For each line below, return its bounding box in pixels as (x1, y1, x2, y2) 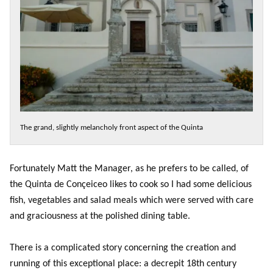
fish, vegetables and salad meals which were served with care (10, 195, 253, 205)
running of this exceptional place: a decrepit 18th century (10, 258, 236, 269)
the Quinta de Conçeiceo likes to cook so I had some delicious (10, 179, 252, 190)
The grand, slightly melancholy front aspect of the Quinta (20, 123, 203, 132)
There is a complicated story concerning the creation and (10, 243, 236, 253)
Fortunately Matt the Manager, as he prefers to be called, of (10, 163, 249, 174)
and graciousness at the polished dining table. (10, 211, 190, 221)
